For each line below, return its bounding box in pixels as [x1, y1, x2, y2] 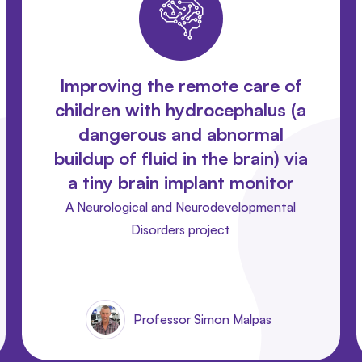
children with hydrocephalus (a [55, 98, 307, 120]
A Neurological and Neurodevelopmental [65, 198, 297, 215]
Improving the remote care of [59, 74, 302, 96]
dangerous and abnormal [78, 122, 284, 145]
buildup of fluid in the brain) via [53, 146, 308, 169]
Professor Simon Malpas [133, 310, 271, 327]
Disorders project [131, 221, 231, 238]
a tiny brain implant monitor [67, 170, 294, 193]
